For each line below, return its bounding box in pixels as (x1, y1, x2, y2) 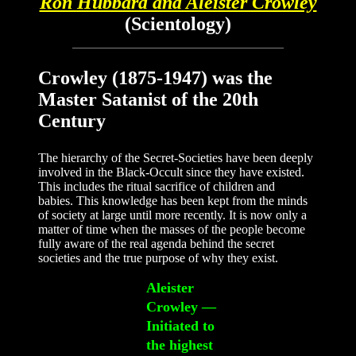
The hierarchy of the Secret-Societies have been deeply (38, 151, 313, 165)
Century (38, 110, 106, 132)
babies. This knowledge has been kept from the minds (38, 194, 308, 208)
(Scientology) (125, 14, 231, 35)
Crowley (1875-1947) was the (38, 68, 273, 89)
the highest (146, 337, 213, 354)
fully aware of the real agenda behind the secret (38, 237, 274, 251)
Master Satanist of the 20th (38, 89, 258, 110)
